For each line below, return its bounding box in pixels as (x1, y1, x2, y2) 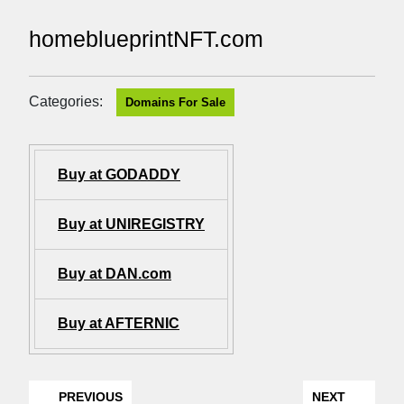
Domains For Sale (125, 95, 225, 109)
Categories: (29, 93, 103, 109)
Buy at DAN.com (58, 265, 171, 281)
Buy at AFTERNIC (58, 315, 179, 331)
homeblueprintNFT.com (29, 25, 263, 51)
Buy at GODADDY (58, 166, 180, 182)
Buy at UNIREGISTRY (58, 216, 205, 232)
